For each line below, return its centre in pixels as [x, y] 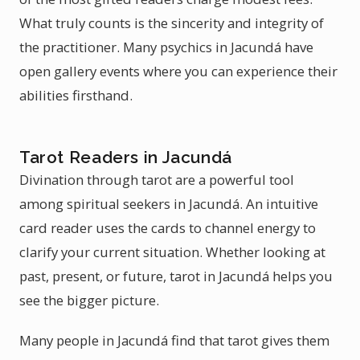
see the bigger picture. [89, 300]
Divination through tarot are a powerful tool [157, 180]
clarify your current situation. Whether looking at [172, 252]
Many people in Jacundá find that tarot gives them [174, 340]
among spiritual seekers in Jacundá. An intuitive [169, 204]
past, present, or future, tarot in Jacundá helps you [176, 276]
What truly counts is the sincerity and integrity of [172, 23]
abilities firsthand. [76, 95]
